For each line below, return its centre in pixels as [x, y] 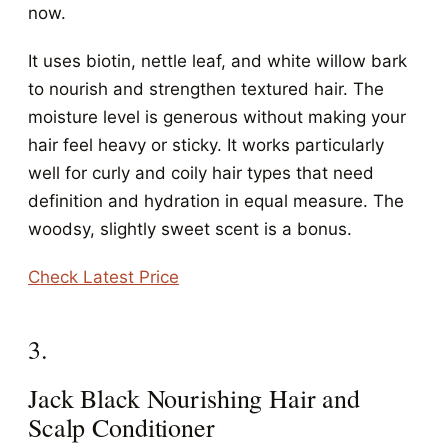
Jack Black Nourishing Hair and [194, 398]
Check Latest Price [103, 277]
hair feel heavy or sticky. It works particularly [206, 145]
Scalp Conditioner [121, 427]
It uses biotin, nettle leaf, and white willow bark [217, 61]
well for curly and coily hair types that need [201, 173]
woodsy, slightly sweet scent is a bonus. [190, 229]
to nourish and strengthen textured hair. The [206, 89]
